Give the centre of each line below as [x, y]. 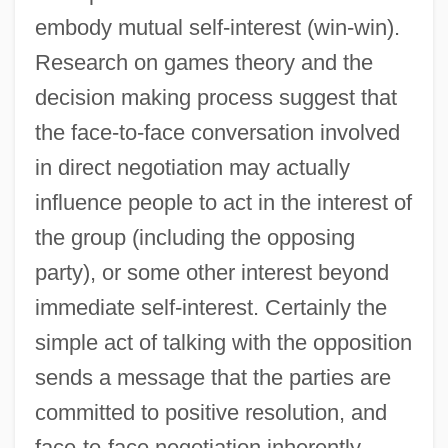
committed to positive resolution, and [210, 412]
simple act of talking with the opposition [223, 342]
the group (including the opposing [194, 237]
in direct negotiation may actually [192, 167]
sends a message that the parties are [212, 377]
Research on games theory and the [203, 62]
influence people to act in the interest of [223, 202]
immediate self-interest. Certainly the [210, 307]
